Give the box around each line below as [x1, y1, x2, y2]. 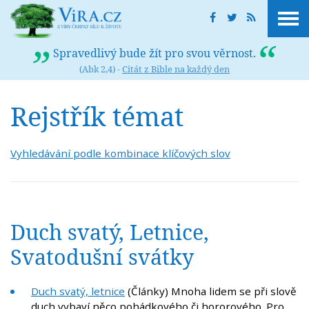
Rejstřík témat [10, 98, 183, 134]
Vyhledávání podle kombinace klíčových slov [10, 146, 230, 160]
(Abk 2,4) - [79, 63, 122, 75]
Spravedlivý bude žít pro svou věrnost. [53, 46, 256, 61]
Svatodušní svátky [10, 243, 194, 272]
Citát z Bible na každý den [122, 63, 230, 75]
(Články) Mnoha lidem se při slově [125, 284, 297, 299]
